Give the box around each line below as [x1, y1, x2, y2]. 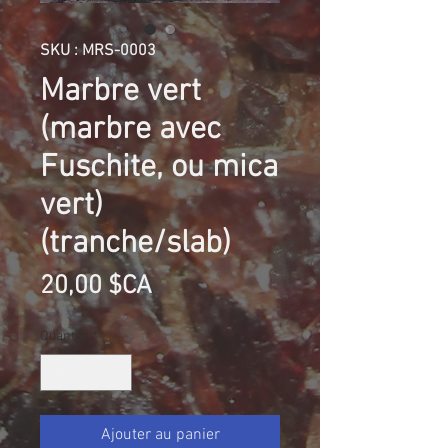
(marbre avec [40, 111, 221, 150]
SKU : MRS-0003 [40, 41, 156, 62]
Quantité [40, 328, 89, 346]
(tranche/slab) [40, 225, 231, 264]
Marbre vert [40, 73, 201, 112]
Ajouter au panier [100, 425, 220, 446]
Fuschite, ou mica [40, 149, 278, 188]
